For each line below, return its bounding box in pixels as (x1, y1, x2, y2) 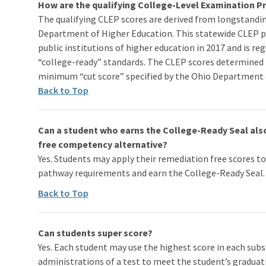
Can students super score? (38, 226, 153, 239)
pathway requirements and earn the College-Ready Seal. (38, 166, 265, 179)
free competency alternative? (38, 138, 167, 150)
